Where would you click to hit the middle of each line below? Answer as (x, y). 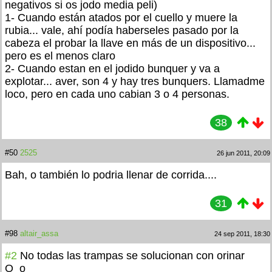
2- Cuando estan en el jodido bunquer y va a (112, 68)
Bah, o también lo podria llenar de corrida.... (111, 175)
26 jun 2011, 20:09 (243, 153)
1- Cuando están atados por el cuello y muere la (121, 17)
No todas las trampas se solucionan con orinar (132, 255)
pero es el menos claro (60, 56)
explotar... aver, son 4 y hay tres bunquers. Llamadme (135, 81)
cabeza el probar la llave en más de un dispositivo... (130, 43)
